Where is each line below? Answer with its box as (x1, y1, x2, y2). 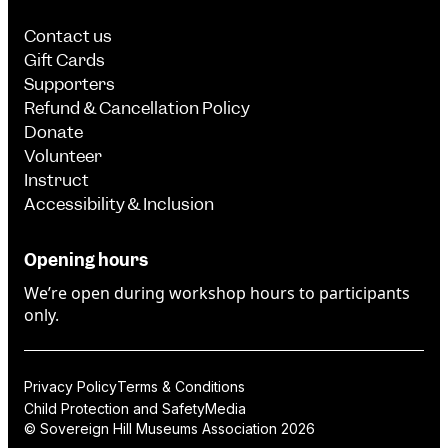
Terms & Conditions (117, 378, 245, 395)
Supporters (24, 73, 115, 96)
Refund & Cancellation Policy (24, 97, 250, 120)
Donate (24, 121, 83, 144)
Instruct (24, 169, 89, 192)
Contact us (24, 25, 112, 48)
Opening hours (24, 249, 148, 272)
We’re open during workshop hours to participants (24, 282, 410, 304)
